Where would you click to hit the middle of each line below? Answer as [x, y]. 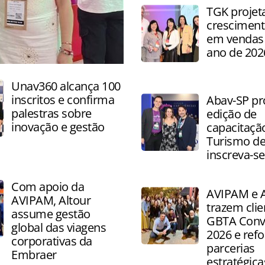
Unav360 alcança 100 [66, 86]
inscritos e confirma [63, 100]
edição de [232, 114]
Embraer [34, 255]
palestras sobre [51, 113]
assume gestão [51, 214]
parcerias [231, 248]
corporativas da [52, 241]
